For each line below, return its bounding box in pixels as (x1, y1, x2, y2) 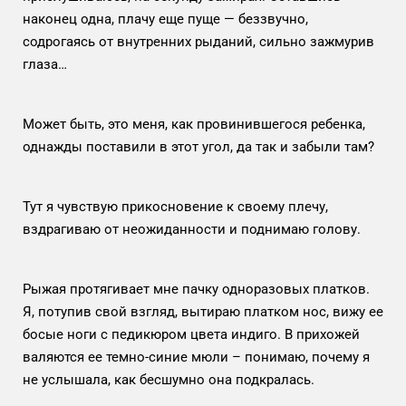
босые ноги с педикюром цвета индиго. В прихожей (23, 325, 360, 343)
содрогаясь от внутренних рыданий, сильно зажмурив (23, 33, 374, 50)
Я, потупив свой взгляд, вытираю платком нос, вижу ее (23, 303, 383, 320)
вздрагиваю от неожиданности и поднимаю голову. (23, 220, 361, 237)
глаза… (23, 55, 71, 72)
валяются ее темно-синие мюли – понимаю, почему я (23, 348, 370, 365)
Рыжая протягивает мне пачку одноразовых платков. (23, 280, 370, 297)
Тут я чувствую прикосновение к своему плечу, (23, 198, 328, 215)
